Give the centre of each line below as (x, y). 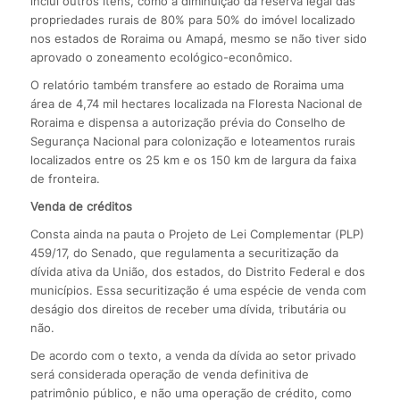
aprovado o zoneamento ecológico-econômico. (161, 57)
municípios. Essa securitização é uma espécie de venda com (198, 290)
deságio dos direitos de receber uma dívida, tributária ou (188, 308)
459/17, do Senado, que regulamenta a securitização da (184, 252)
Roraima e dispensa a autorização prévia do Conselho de (187, 122)
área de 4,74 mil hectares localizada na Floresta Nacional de (196, 103)
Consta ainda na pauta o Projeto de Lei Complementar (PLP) (197, 233)
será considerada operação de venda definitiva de (169, 374)
